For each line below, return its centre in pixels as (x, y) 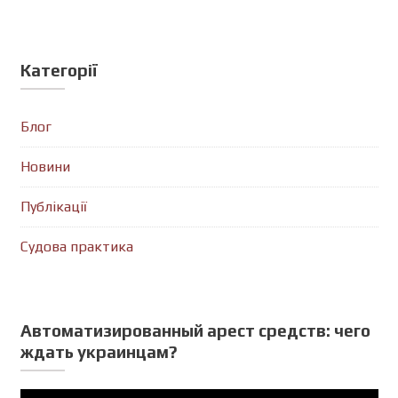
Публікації (53, 207)
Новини (45, 167)
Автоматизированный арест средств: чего (195, 331)
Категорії (59, 71)
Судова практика (76, 247)
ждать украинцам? (99, 352)
